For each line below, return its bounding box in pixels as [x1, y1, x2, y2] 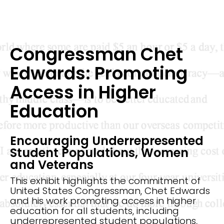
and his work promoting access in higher [10, 194, 196, 207]
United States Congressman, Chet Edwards [10, 184, 210, 197]
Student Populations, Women [10, 144, 188, 161]
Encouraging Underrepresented [10, 132, 203, 149]
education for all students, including [10, 204, 179, 217]
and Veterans [10, 156, 93, 173]
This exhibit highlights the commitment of [10, 174, 200, 187]
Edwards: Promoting [10, 61, 187, 85]
